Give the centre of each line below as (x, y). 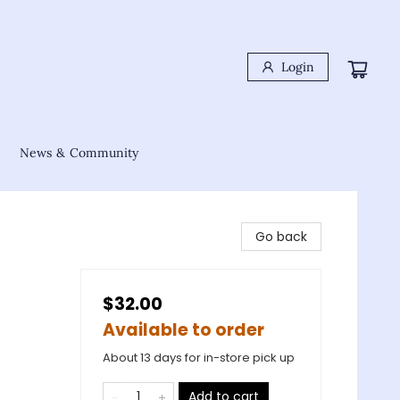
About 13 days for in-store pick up (199, 358)
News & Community (79, 153)
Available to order (183, 330)
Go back (281, 237)
